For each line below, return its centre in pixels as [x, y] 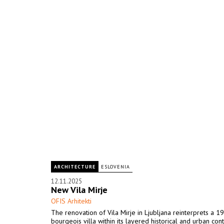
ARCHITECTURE [75, 167]
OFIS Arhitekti [71, 201]
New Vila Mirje [79, 190]
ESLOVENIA [115, 167]
